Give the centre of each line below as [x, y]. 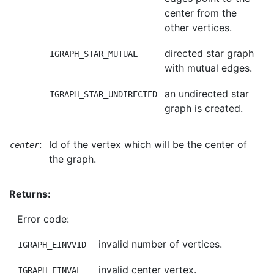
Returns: [31, 194]
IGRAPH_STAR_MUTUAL [94, 54]
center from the [201, 13]
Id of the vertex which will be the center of [148, 144]
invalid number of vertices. [160, 244]
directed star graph [209, 53]
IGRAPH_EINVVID [52, 245]
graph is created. [204, 108]
